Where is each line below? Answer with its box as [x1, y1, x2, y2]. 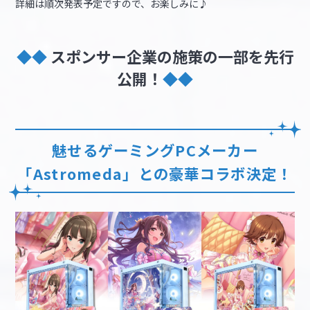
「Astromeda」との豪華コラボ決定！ [17, 162, 293, 184]
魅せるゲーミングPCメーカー [51, 138, 259, 161]
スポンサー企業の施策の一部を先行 [50, 44, 294, 67]
